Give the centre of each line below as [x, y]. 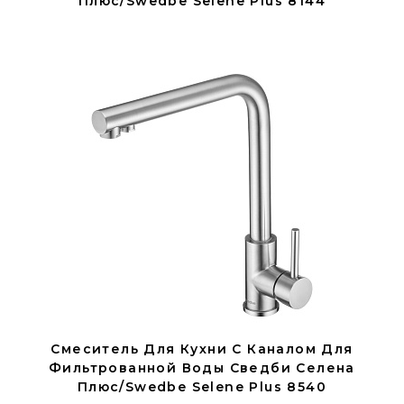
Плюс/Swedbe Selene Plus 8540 [202, 387]
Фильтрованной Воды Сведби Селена [202, 368]
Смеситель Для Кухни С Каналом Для [202, 349]
